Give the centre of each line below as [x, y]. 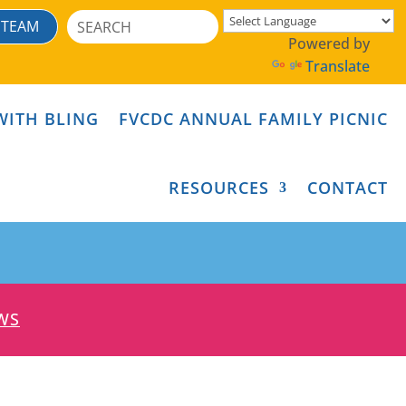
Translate [337, 66]
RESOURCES [218, 188]
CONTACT [347, 188]
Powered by [329, 43]
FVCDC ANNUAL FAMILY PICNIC [253, 119]
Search [90, 18]
